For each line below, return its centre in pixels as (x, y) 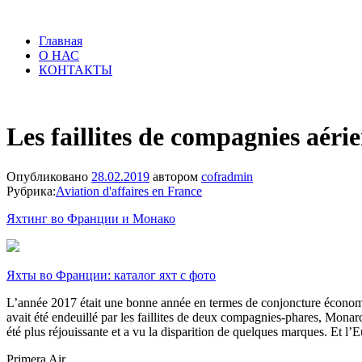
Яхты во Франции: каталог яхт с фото (111, 275)
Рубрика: (31, 191)
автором (175, 176)
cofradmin (227, 176)
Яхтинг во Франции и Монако (91, 218)
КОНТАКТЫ (76, 70)
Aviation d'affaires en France (129, 191)
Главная (61, 41)
